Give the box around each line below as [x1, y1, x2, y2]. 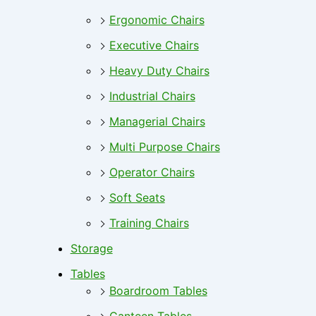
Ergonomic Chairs [109, 13, 205, 28]
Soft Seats [109, 190, 165, 205]
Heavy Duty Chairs [109, 63, 209, 78]
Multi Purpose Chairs [109, 140, 220, 154]
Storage [70, 241, 113, 256]
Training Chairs [109, 216, 189, 231]
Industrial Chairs [109, 89, 195, 104]
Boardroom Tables [109, 284, 207, 298]
